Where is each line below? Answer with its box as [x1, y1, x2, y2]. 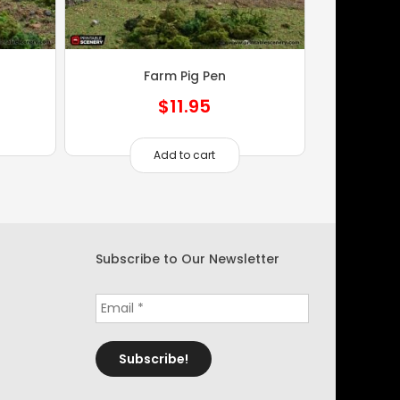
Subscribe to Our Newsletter [95, 249, 279, 268]
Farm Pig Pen [143, 66, 226, 85]
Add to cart [154, 146, 216, 162]
